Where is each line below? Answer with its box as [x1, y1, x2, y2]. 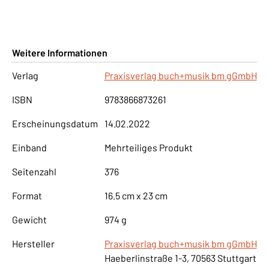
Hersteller [12, 237, 55, 249]
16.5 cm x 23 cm [104, 189, 168, 201]
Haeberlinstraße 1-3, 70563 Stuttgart [104, 252, 256, 264]
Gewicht [12, 213, 47, 225]
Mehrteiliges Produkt [104, 141, 193, 153]
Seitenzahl [12, 165, 56, 177]
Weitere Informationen [12, 46, 107, 58]
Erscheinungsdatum [12, 117, 98, 129]
